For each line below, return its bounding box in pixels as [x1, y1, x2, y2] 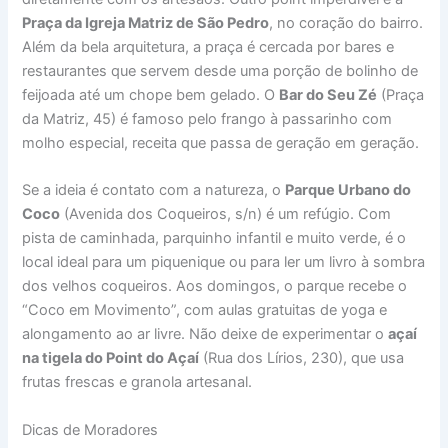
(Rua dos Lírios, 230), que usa [199, 349, 405, 368]
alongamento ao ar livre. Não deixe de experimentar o [22, 325, 389, 344]
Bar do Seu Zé [279, 85, 378, 104]
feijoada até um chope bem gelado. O [22, 85, 280, 104]
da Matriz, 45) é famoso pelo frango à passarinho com [22, 109, 393, 128]
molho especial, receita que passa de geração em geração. [22, 133, 420, 152]
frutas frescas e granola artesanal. [22, 373, 253, 392]
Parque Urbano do [285, 181, 412, 200]
